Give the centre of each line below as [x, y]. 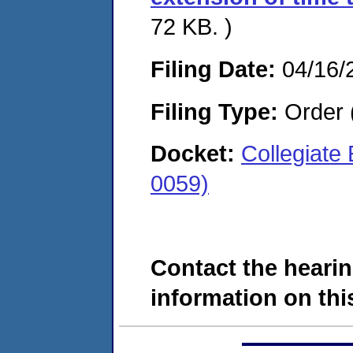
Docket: [196, 154]
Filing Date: [213, 69]
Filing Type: [214, 111]
